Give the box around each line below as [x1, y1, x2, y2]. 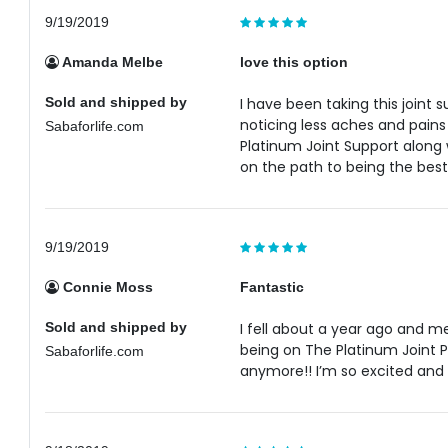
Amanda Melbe [59, 54, 164, 70]
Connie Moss [59, 279, 154, 295]
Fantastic [239, 279, 304, 295]
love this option [239, 54, 348, 70]
